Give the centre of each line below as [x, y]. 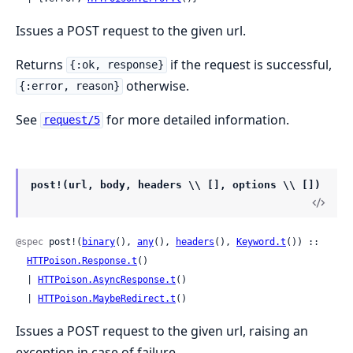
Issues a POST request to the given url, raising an [162, 331]
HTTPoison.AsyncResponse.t [107, 279]
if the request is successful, [249, 64]
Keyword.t [261, 242]
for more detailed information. [196, 119]
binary [98, 242]
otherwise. [156, 85]
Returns [41, 64]
